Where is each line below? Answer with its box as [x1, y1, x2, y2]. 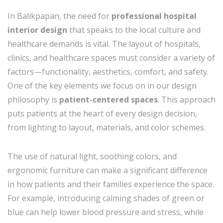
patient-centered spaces [59, 94, 158, 105]
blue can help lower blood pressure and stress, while [7, 206, 204, 218]
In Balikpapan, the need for [7, 10, 111, 21]
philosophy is [7, 94, 59, 105]
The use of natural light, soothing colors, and [7, 150, 177, 162]
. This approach [158, 94, 216, 105]
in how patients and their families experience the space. [7, 178, 214, 190]
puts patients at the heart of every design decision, [7, 108, 197, 119]
